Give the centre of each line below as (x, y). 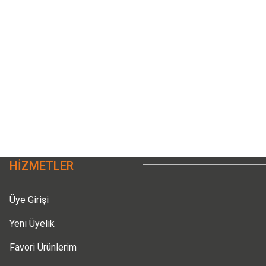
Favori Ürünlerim (43, 247)
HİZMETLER (42, 166)
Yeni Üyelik (32, 224)
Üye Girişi (29, 200)
